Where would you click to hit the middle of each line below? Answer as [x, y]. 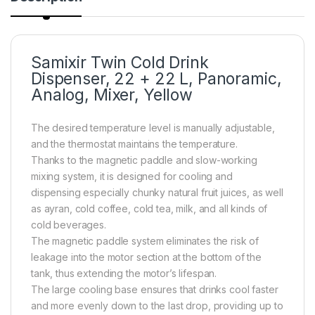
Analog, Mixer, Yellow [112, 95]
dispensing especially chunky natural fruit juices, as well [157, 192]
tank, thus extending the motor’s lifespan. [124, 273]
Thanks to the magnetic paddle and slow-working [144, 160]
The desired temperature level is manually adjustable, [153, 127]
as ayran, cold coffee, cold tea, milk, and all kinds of [149, 208]
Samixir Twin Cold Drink [120, 62]
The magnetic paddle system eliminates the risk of [145, 240]
